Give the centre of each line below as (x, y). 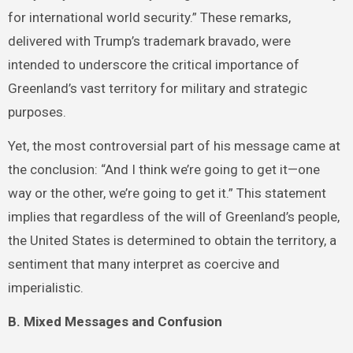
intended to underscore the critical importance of (153, 65)
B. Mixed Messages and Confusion (115, 321)
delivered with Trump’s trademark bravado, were (149, 41)
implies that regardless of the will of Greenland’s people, (173, 217)
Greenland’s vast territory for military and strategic (157, 89)
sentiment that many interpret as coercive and (143, 264)
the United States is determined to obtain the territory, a (172, 241)
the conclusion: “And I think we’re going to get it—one (163, 170)
